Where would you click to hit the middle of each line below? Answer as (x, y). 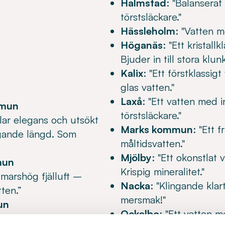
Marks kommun (157, 129)
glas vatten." (147, 87)
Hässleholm (148, 31)
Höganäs (142, 45)
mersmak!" (143, 200)
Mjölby (136, 157)
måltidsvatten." (153, 143)
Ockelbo (140, 214)
